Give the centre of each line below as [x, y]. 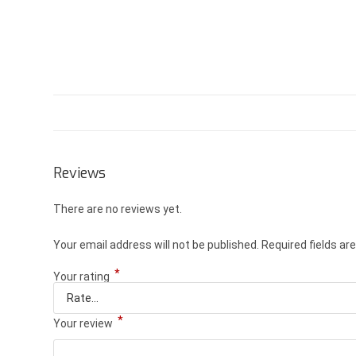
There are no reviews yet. [118, 209]
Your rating [83, 277]
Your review [85, 323]
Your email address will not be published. [157, 245]
